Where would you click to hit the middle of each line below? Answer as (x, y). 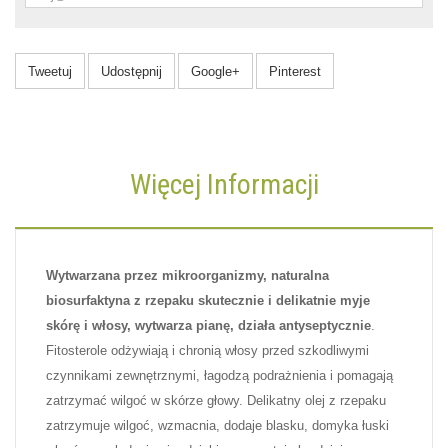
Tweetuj (50, 72)
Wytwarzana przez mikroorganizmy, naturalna (187, 276)
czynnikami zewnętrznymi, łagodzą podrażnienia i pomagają (219, 376)
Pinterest (295, 72)
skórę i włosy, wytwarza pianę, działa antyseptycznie (208, 326)
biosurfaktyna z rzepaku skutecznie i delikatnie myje (208, 301)
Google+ (215, 72)
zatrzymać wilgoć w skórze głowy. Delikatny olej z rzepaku (216, 401)
